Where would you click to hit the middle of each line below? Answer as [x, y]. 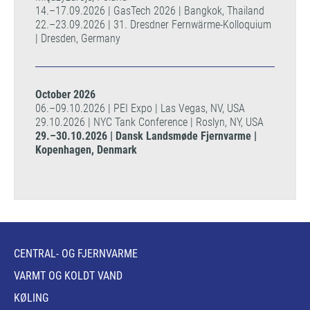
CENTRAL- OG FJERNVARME [76, 254]
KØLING [31, 298]
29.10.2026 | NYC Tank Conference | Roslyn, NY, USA [149, 122]
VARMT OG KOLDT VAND [68, 276]
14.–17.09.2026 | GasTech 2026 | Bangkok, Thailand [150, 11]
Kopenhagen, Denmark [86, 150]
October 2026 [65, 94]
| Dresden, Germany [78, 38]
